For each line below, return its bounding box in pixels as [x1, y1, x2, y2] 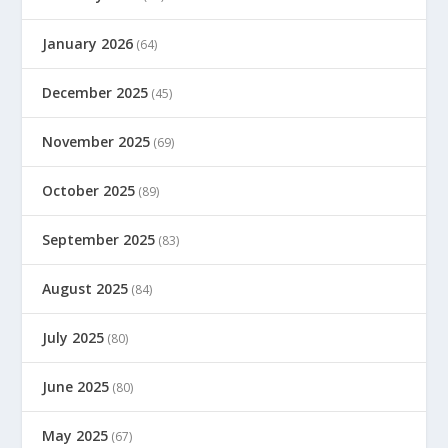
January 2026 [42, 33, 134, 53]
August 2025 [42, 278, 129, 298]
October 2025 [42, 180, 136, 200]
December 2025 [42, 82, 149, 102]
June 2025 [42, 376, 110, 396]
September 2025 [42, 229, 156, 249]
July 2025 [42, 327, 105, 347]
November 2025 [42, 131, 151, 151]
